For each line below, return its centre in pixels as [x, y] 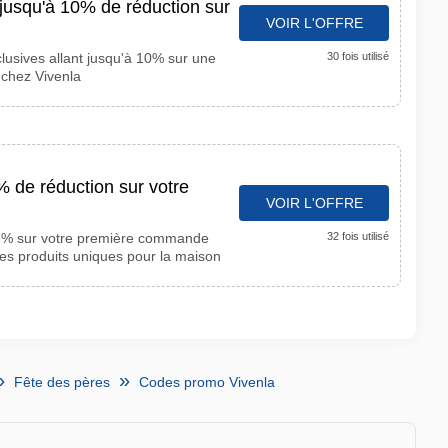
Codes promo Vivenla [207, 382]
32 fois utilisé [358, 236]
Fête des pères [62, 382]
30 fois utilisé [358, 56]
